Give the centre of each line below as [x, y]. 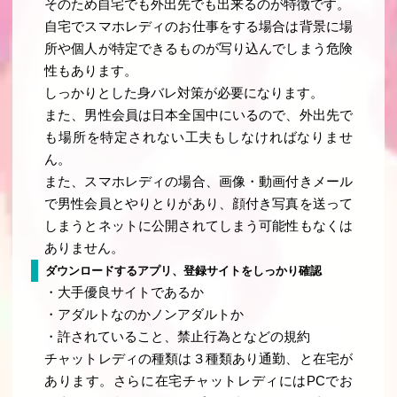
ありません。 [85, 249]
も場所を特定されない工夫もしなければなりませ [198, 138]
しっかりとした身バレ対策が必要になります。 [184, 93]
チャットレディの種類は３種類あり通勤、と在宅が [198, 359]
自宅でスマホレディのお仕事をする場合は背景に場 [198, 27]
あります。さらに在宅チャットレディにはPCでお [198, 381]
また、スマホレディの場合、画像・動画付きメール [198, 182]
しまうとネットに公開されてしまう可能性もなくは [198, 226]
